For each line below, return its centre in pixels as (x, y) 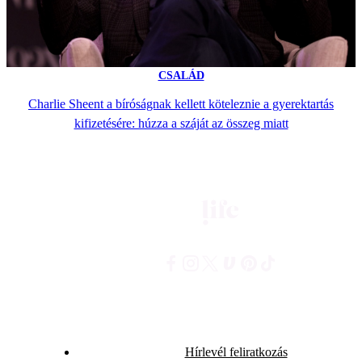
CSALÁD (181, 75)
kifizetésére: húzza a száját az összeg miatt (181, 124)
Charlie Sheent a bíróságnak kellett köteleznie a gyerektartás (181, 104)
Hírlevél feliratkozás (236, 351)
